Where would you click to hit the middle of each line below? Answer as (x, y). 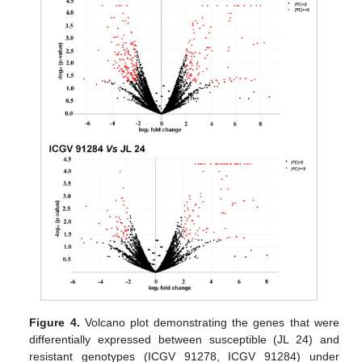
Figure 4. (55, 323)
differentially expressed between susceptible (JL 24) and (184, 340)
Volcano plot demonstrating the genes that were (209, 323)
